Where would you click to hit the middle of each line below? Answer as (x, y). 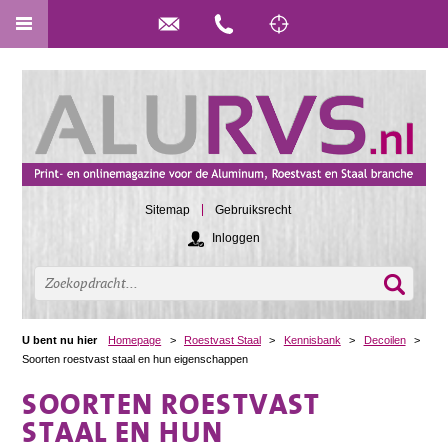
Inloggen (236, 237)
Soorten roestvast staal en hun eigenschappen (135, 358)
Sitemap (167, 210)
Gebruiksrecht (253, 210)
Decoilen (384, 339)
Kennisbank (312, 339)
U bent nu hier (60, 339)
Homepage (135, 339)
